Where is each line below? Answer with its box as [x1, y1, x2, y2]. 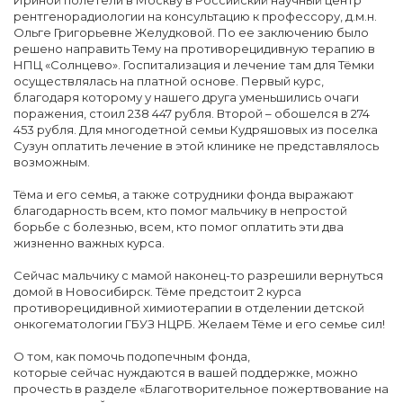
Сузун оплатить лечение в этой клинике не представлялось [13, 139, 379, 153]
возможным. [13, 155, 90, 169]
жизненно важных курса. [13, 236, 165, 250]
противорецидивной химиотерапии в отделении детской [13, 300, 364, 315]
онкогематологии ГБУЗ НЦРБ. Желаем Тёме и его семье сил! [13, 317, 388, 331]
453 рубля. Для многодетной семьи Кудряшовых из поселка [13, 122, 378, 137]
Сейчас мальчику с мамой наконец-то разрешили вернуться [13, 268, 383, 282]
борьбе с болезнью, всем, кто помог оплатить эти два [13, 219, 344, 234]
